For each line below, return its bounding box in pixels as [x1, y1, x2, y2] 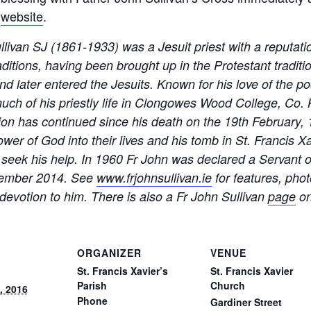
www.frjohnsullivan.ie [96, 169, 212, 186]
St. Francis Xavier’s [76, 264, 168, 278]
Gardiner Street [210, 295, 282, 309]
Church [210, 278, 245, 292]
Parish [76, 278, 107, 292]
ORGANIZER [76, 246, 142, 260]
